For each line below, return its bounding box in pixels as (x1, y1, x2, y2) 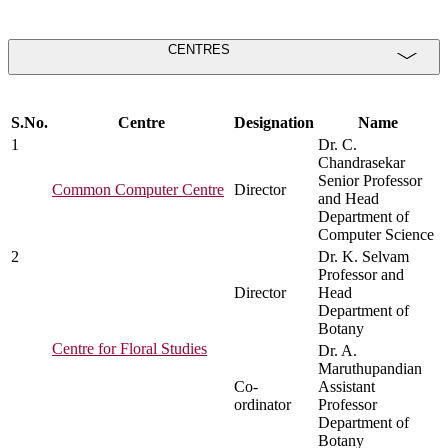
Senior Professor (318, 172, 422, 190)
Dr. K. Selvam (318, 248, 409, 266)
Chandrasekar (318, 154, 405, 172)
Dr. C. (318, 136, 357, 154)
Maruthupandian (318, 360, 422, 378)
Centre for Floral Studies (52, 340, 207, 358)
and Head (318, 190, 379, 208)
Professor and (318, 266, 404, 284)
